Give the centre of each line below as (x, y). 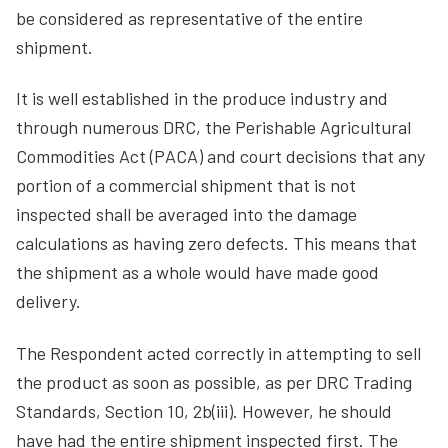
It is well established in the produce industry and (202, 98)
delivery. (48, 301)
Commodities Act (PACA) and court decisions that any (220, 156)
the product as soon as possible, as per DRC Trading (214, 381)
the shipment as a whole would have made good (197, 272)
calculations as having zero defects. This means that (216, 243)
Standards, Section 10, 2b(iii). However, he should (204, 410)
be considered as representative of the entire (189, 17)
